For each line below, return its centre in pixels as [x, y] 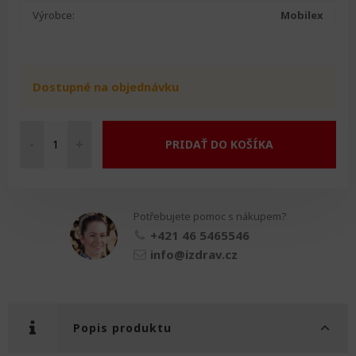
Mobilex [302, 15]
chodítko [39, 173]
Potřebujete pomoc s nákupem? [210, 216]
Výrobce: [54, 15]
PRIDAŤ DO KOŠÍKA [219, 144]
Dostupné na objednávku [106, 87]
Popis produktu [122, 327]
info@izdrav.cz [193, 254]
